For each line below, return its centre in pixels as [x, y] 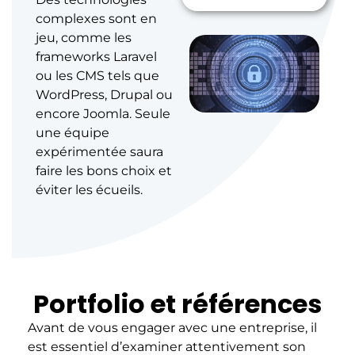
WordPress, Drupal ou [104, 94]
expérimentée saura [99, 151]
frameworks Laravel [96, 56]
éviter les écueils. [89, 189]
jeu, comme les [84, 37]
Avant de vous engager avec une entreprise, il [172, 327]
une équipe [73, 132]
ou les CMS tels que [97, 75]
